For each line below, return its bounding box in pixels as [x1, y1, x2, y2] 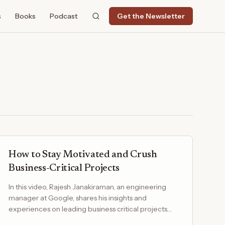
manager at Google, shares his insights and [9, 193, 147, 202]
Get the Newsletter [117, 12, 185, 21]
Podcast [50, 12, 78, 21]
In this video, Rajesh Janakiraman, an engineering [9, 182, 166, 191]
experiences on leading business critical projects [9, 204, 167, 213]
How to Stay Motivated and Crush [9, 150, 157, 160]
